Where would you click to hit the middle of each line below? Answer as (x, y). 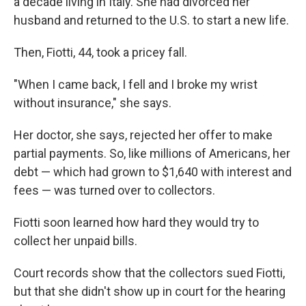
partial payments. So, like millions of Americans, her (152, 153)
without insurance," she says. (93, 103)
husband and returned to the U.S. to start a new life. (151, 20)
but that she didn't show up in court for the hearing (150, 291)
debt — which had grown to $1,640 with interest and (153, 172)
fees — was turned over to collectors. (114, 190)
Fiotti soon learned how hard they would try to (136, 222)
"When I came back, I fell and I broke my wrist (136, 84)
